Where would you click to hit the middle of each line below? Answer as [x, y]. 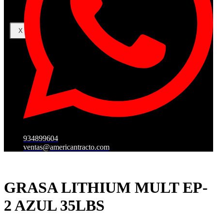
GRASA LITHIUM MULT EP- [106, 187]
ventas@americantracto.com [66, 147]
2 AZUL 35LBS [54, 205]
